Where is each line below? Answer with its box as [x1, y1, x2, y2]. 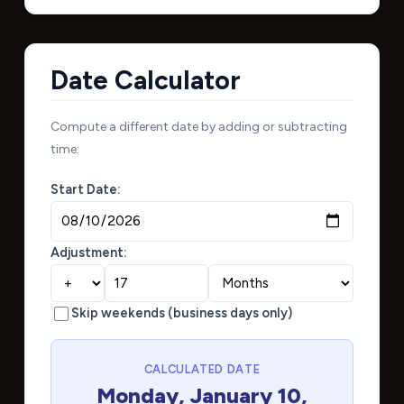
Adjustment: [50, 243, 127, 261]
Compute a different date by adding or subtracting [50, 118, 347, 134]
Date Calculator [50, 64, 241, 96]
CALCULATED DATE [143, 363, 261, 377]
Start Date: [50, 180, 121, 197]
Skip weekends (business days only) [70, 305, 292, 322]
